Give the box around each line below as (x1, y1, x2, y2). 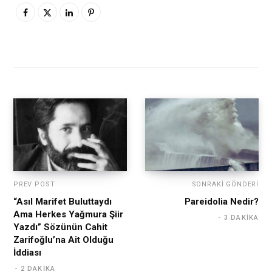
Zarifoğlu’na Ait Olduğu (13, 234, 114, 246)
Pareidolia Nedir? (185, 196, 259, 208)
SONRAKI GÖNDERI (191, 180, 259, 189)
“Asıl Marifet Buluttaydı (13, 196, 112, 208)
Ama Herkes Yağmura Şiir (13, 209, 123, 220)
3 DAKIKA (224, 214, 259, 222)
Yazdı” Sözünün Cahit (13, 222, 107, 233)
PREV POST (13, 180, 55, 189)
